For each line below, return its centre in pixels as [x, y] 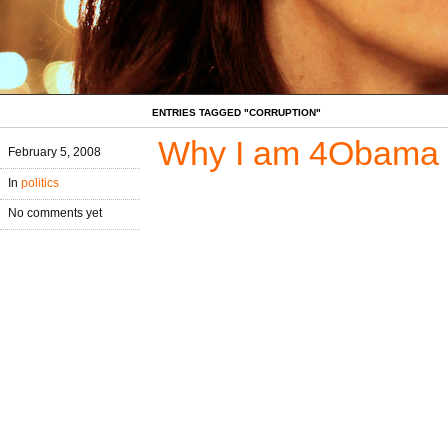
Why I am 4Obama [298, 153]
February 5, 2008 [54, 151]
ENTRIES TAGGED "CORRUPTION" [236, 112]
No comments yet [55, 213]
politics [40, 182]
